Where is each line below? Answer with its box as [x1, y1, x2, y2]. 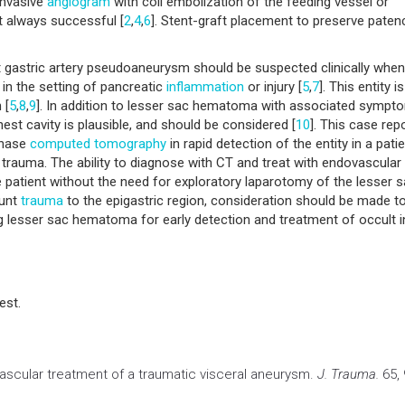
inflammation [166, 78, 244, 95]
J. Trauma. [317, 365, 379, 382]
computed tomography [30, 135, 166, 152]
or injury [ [244, 78, 302, 95]
